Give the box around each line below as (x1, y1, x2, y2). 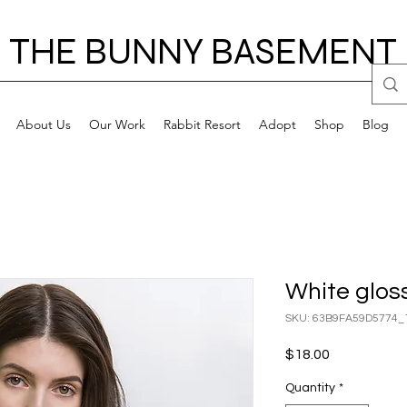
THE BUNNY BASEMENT (9, 30, 397, 74)
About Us (15, 116, 71, 134)
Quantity (285, 382, 335, 395)
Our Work (88, 116, 145, 134)
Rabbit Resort (163, 116, 241, 134)
